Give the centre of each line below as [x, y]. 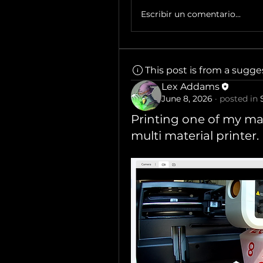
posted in [239, 98]
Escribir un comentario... [191, 14]
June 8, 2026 [187, 98]
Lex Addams [190, 86]
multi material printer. [195, 135]
